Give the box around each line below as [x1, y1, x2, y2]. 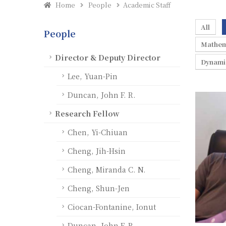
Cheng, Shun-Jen [68, 183, 130, 193]
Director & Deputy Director [55, 52, 160, 63]
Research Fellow [55, 108, 120, 119]
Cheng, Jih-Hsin [68, 145, 126, 156]
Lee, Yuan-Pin [68, 71, 118, 81]
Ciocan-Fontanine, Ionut [68, 201, 156, 212]
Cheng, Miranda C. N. [68, 164, 146, 175]
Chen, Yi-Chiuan [68, 127, 128, 137]
